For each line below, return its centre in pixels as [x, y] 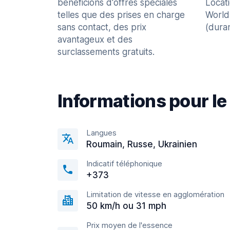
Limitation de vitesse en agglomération [155, 194]
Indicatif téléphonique [124, 164]
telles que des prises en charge [121, 15]
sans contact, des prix [102, 27]
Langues [101, 133]
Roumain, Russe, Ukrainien [142, 144]
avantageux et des [95, 40]
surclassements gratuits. [106, 52]
